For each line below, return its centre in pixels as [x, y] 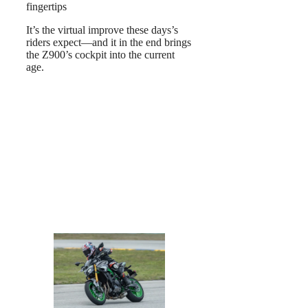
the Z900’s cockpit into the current [100, 55]
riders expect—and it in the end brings [109, 43]
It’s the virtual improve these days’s [102, 30]
